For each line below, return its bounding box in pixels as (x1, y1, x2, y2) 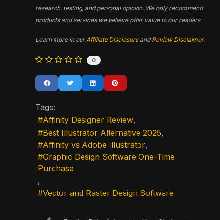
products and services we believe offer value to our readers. (35, 16, 202, 24)
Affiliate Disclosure (86, 35, 138, 43)
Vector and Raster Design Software (43, 188, 174, 198)
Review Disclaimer (152, 35, 203, 43)
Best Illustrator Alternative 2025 (43, 127, 161, 137)
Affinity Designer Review (43, 115, 133, 125)
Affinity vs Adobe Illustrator (43, 140, 145, 150)
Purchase (38, 164, 74, 174)
